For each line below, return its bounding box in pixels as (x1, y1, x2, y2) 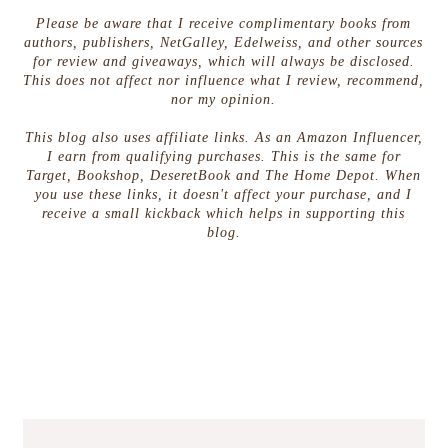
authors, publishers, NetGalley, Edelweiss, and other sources (24, 34, 424, 50)
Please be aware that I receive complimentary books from (36, 15, 412, 31)
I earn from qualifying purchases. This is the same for (46, 148, 401, 164)
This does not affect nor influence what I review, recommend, (23, 72, 425, 88)
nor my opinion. (171, 91, 277, 107)
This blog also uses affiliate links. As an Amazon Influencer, (24, 129, 423, 145)
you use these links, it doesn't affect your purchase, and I (35, 186, 413, 202)
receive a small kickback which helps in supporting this (42, 205, 406, 221)
